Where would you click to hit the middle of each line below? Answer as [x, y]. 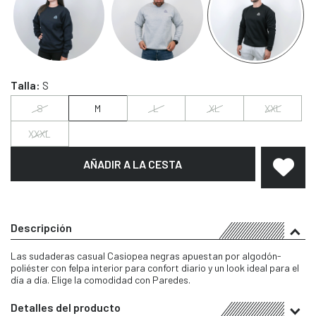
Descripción [41, 228]
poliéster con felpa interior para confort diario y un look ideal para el [155, 268]
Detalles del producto [66, 308]
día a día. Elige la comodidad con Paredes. [101, 280]
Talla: [26, 85]
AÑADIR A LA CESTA [133, 164]
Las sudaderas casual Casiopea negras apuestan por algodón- [146, 256]
